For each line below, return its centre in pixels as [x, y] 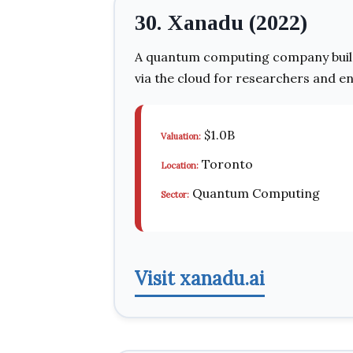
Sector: [175, 195]
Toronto [226, 164]
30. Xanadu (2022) [221, 22]
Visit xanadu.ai [200, 279]
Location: [180, 165]
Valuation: [181, 136]
